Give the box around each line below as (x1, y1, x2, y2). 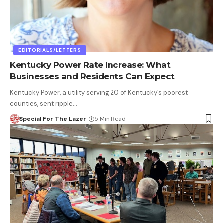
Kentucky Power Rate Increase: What (10, 59, 170, 70)
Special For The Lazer (19, 114, 86, 123)
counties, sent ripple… (10, 99, 77, 108)
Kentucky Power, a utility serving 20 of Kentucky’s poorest (10, 88, 188, 97)
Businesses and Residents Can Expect (10, 71, 175, 81)
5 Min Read (94, 114, 126, 123)
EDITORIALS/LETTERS (18, 46, 81, 53)
